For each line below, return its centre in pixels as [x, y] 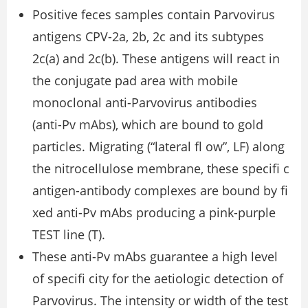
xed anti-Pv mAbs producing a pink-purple [154, 213]
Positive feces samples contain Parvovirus [154, 15]
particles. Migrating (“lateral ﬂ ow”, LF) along [158, 147]
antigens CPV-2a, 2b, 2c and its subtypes [148, 37]
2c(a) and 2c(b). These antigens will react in [156, 59]
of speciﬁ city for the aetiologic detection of [158, 279]
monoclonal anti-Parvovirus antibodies [145, 103]
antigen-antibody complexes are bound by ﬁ [160, 191]
